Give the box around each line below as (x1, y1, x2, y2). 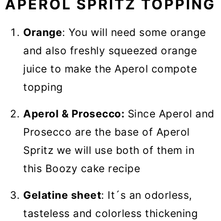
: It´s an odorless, (101, 189, 192, 202)
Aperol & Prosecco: (23, 108, 124, 120)
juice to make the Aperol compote (23, 63, 197, 75)
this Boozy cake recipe (23, 162, 140, 175)
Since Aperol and (124, 108, 215, 120)
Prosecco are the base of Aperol (23, 126, 190, 139)
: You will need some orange (62, 26, 206, 39)
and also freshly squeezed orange (23, 44, 197, 57)
